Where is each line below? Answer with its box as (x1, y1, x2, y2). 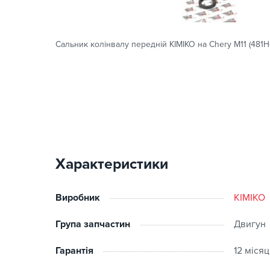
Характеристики (55, 155, 168, 173)
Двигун (234, 218, 266, 230)
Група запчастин (55, 218, 130, 230)
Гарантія (55, 245, 93, 257)
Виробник (55, 192, 100, 204)
